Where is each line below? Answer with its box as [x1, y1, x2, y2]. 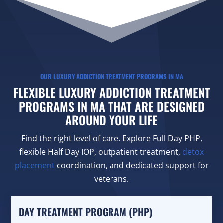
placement [14, 159, 55, 171]
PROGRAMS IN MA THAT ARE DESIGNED [18, 97, 205, 115]
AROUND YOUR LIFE [65, 111, 158, 129]
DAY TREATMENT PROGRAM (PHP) [19, 204, 153, 219]
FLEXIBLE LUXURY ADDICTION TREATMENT [13, 83, 210, 101]
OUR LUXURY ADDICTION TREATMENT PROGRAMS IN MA [40, 71, 183, 81]
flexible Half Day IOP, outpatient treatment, [19, 146, 182, 157]
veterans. [94, 173, 129, 184]
